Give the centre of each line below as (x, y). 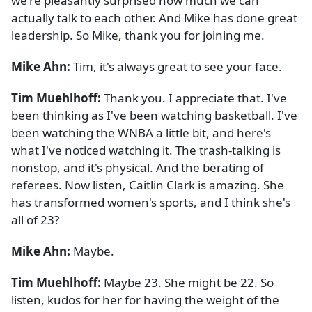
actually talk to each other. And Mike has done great (154, 18)
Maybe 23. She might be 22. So (189, 283)
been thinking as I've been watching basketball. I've (154, 116)
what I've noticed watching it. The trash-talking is (146, 150)
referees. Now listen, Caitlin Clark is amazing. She (148, 185)
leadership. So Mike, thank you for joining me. (138, 36)
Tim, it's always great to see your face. (178, 67)
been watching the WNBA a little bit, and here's (141, 133)
